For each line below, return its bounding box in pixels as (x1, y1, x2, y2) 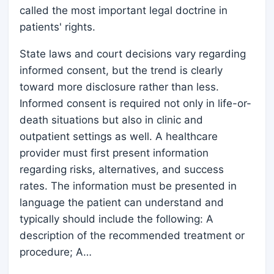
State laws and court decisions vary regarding (20, 48, 246, 60)
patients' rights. (20, 21, 95, 33)
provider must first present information (20, 147, 209, 159)
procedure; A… (20, 246, 92, 258)
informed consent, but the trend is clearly (20, 64, 223, 76)
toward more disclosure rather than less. (20, 81, 219, 93)
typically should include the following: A (20, 213, 213, 225)
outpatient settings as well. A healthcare (20, 130, 218, 143)
